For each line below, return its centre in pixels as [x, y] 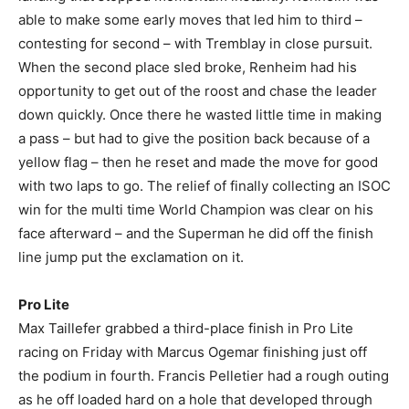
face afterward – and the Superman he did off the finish [196, 233]
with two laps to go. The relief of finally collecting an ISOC [204, 185]
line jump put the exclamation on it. [131, 257]
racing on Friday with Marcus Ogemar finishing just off [193, 351]
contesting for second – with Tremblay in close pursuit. [195, 43]
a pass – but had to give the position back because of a [194, 138]
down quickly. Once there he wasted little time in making [200, 114]
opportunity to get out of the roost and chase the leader [198, 90]
